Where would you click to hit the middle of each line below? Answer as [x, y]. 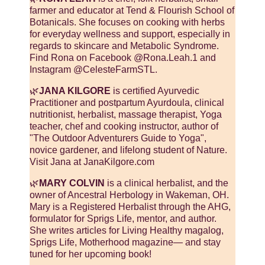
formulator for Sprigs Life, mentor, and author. [123, 218]
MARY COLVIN [72, 183]
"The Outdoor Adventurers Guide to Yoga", [118, 138]
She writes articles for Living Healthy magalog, [127, 230]
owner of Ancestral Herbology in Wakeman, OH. [129, 195]
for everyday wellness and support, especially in [130, 34]
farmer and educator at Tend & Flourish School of [132, 10]
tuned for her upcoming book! [91, 254]
